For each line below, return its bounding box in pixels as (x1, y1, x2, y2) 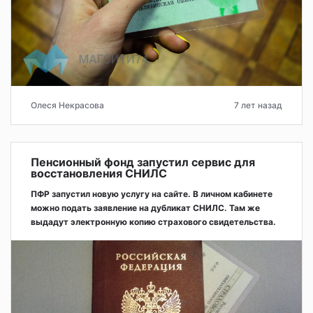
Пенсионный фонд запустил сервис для (31, 154, 255, 169)
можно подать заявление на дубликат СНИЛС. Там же (31, 202, 260, 213)
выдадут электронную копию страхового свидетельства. (31, 216, 276, 227)
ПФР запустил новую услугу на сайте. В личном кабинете (31, 188, 272, 199)
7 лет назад (234, 99, 282, 110)
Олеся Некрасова (31, 99, 104, 110)
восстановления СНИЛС (31, 166, 167, 180)
